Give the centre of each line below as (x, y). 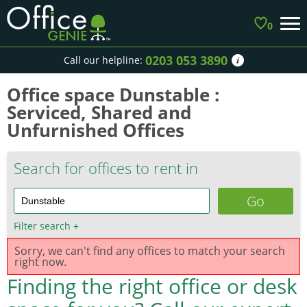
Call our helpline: (103, 60)
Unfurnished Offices (96, 130)
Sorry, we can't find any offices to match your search (150, 251)
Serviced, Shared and (99, 112)
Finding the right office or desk (152, 286)
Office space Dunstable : (113, 95)
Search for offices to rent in (106, 168)
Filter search (44, 226)
